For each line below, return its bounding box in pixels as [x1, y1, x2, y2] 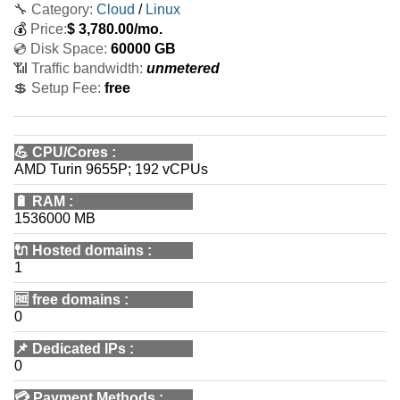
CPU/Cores [32, 145, 108, 160]
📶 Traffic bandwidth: [13, 61, 143, 76]
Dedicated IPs [32, 341, 126, 356]
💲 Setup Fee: [13, 80, 101, 96]
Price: [30, 21, 67, 37]
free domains [32, 292, 121, 307]
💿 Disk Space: [13, 41, 107, 56]
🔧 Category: [13, 2, 93, 17]
